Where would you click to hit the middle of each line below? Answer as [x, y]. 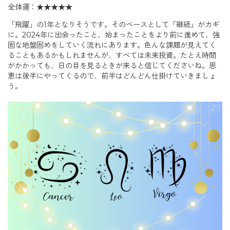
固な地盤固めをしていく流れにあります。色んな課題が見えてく [112, 45]
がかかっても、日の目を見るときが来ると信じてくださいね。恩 [112, 66]
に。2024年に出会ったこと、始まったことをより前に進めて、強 [114, 35]
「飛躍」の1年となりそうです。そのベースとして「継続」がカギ [113, 25]
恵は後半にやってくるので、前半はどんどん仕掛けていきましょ [112, 76]
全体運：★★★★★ [40, 7]
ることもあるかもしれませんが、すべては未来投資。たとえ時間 [112, 56]
